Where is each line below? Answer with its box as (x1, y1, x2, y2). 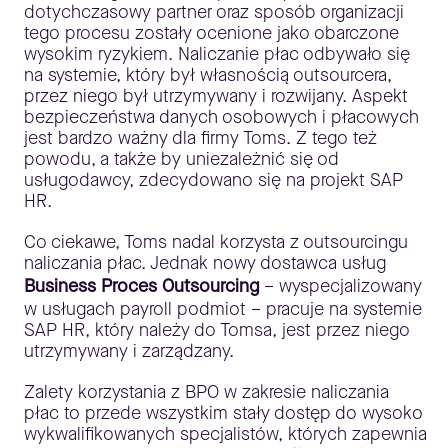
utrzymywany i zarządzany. (24, 339, 234, 364)
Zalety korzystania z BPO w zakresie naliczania (24, 380, 389, 405)
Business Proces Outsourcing (24, 274, 259, 299)
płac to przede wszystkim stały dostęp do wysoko (24, 401, 423, 426)
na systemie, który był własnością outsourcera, (24, 63, 392, 88)
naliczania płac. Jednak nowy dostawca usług (24, 251, 386, 276)
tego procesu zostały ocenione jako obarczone (24, 21, 399, 46)
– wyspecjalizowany (259, 274, 422, 299)
